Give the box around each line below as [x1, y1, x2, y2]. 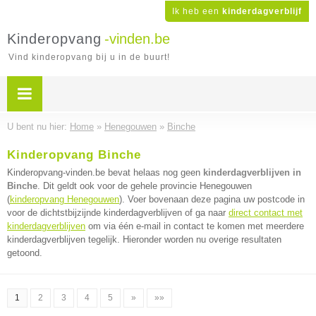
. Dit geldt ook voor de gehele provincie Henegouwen [37, 181, 252, 191]
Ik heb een [172, 6, 222, 16]
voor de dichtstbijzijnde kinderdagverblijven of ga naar [7, 207, 229, 218]
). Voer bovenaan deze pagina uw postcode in [119, 194, 305, 205]
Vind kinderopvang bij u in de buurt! [8, 52, 170, 62]
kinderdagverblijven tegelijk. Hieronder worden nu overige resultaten [7, 234, 281, 245]
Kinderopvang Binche [7, 148, 141, 162]
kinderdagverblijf [222, 6, 302, 16]
